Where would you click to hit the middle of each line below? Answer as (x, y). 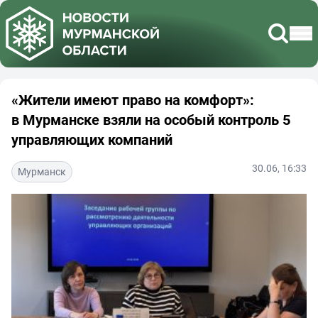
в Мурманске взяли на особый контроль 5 (151, 119)
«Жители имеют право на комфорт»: (133, 99)
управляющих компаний (92, 139)
